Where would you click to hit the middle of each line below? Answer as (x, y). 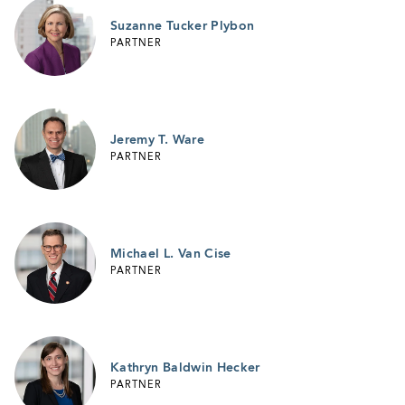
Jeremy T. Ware (157, 140)
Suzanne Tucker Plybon (183, 26)
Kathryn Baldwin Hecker (185, 367)
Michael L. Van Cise (171, 254)
